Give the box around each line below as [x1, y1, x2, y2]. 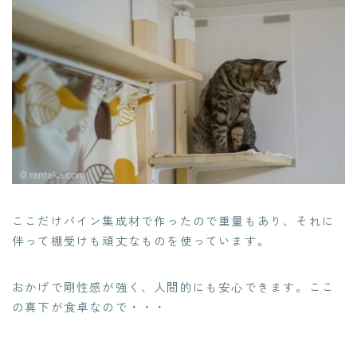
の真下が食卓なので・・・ [12, 298, 167, 316]
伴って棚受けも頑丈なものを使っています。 [12, 232, 270, 249]
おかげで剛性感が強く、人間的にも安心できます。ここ [12, 278, 335, 296]
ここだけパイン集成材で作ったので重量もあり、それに [12, 212, 335, 229]
